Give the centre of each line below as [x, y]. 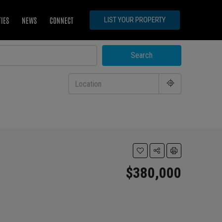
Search [142, 55]
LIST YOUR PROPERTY [135, 20]
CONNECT [62, 20]
